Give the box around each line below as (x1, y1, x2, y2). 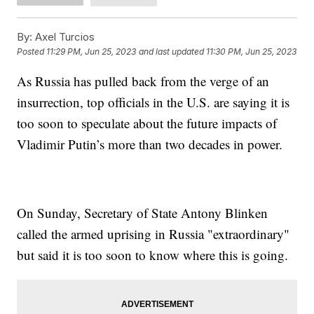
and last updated (139, 46, 205, 57)
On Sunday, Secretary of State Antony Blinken (17, 203, 268, 221)
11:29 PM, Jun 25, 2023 (46, 46, 137, 57)
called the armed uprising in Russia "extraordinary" (17, 224, 290, 243)
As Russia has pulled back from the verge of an (17, 71, 270, 90)
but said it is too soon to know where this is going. (17, 245, 289, 264)
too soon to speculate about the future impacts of (17, 114, 278, 132)
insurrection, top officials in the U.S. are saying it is (17, 93, 290, 111)
